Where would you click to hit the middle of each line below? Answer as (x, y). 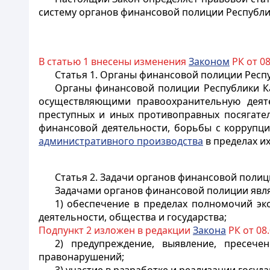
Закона (209, 230)
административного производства (121, 141)
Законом (209, 61)
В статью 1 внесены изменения (114, 61)
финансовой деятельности (103, 128)
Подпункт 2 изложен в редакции (116, 230)
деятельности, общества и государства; (133, 217)
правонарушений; (81, 257)
